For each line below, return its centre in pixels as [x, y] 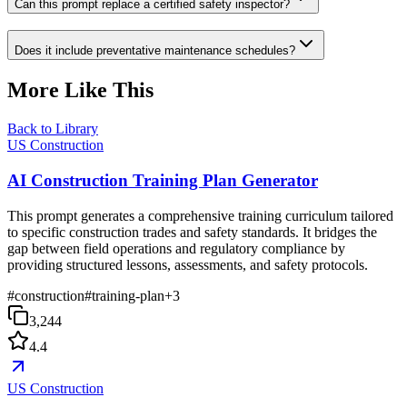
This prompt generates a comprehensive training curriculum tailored [200, 215]
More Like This [80, 90]
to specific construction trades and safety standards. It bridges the [192, 232]
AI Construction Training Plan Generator [163, 180]
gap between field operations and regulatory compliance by [176, 248]
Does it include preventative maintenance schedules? [155, 51]
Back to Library [53, 129]
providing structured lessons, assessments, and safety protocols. [188, 264]
